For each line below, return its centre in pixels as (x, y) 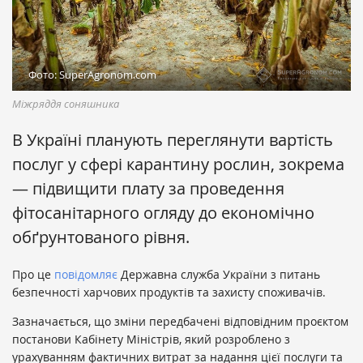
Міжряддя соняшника (66, 103)
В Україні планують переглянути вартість (173, 139)
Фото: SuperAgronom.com (92, 74)
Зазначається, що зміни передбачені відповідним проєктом (180, 321)
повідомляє (86, 274)
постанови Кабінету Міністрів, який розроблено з (151, 339)
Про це (33, 274)
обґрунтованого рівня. (101, 237)
